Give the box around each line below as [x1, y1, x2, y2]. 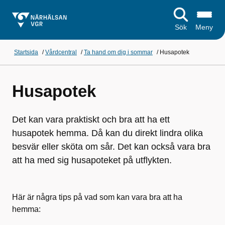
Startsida [14, 49, 38, 56]
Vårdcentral [45, 49, 77, 56]
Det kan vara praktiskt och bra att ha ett [12, 115, 170, 125]
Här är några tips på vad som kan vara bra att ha [12, 193, 182, 201]
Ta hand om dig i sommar [84, 49, 153, 56]
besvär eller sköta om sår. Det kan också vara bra [12, 142, 210, 152]
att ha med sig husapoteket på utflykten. [12, 155, 172, 165]
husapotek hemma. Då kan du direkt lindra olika [12, 128, 203, 138]
